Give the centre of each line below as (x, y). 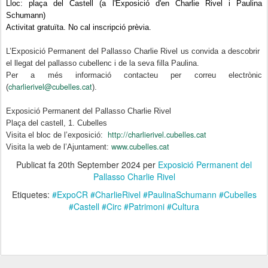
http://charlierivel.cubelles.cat (157, 134)
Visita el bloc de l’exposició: (57, 135)
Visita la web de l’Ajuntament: (59, 147)
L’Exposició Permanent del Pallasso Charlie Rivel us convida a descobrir (134, 51)
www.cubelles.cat (140, 146)
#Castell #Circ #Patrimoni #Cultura (134, 206)
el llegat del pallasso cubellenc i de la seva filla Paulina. (105, 63)
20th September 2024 (99, 164)
